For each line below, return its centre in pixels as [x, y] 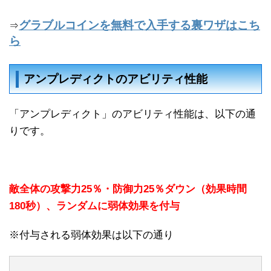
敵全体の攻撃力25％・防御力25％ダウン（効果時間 [128, 189]
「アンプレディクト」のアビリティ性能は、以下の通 [132, 114]
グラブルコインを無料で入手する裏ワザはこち [139, 25]
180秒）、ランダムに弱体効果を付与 [94, 206]
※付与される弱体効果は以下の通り [91, 235]
